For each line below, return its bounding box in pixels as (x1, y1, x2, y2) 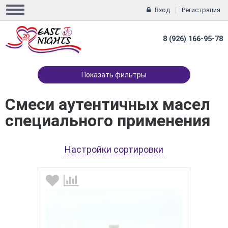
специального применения (5, 111, 211, 130)
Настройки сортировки (65, 144, 163, 155)
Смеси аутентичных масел (5, 95, 210, 114)
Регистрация (182, 6, 220, 14)
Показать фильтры (81, 71, 147, 79)
